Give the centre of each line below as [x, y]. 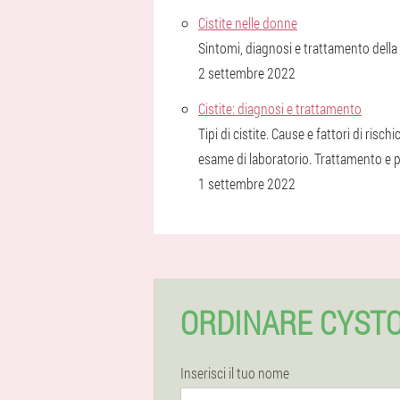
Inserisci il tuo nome [235, 373]
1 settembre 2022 [247, 183]
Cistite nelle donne [248, 23]
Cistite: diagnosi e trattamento [280, 108]
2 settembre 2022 [247, 73]
